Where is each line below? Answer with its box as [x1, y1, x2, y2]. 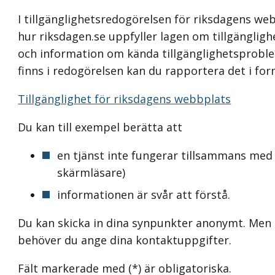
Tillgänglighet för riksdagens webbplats [18, 91, 231, 107]
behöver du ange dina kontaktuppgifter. [18, 233, 232, 248]
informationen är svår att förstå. [57, 187, 231, 203]
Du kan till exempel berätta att [18, 120, 183, 135]
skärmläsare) [57, 165, 126, 180]
